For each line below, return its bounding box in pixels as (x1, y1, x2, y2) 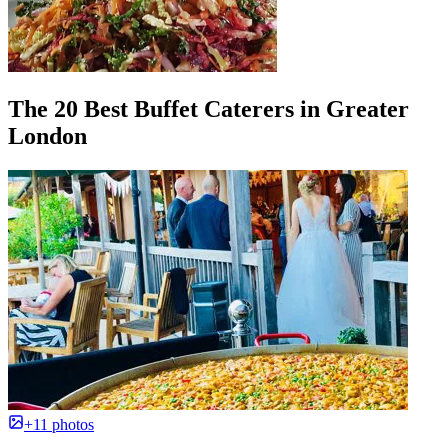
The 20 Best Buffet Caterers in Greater (8, 96, 409, 123)
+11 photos (24, 416, 94, 433)
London (8, 123, 87, 150)
